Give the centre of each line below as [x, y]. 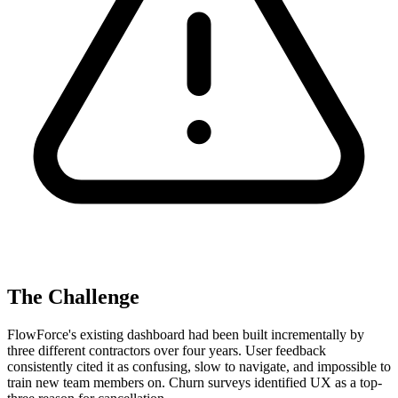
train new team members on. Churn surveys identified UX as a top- [195, 382]
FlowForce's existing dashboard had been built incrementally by [186, 334]
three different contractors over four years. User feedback [167, 350]
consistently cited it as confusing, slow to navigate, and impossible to [199, 366]
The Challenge [73, 296]
